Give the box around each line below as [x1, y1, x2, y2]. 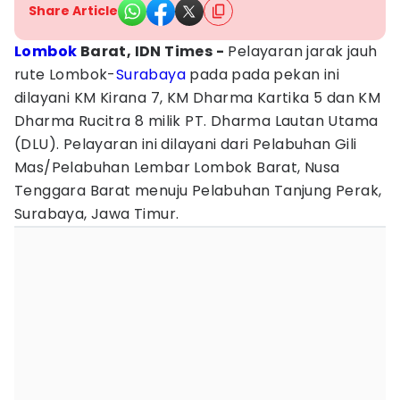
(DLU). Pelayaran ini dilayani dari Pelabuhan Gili [14, 134, 357, 154]
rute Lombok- [14, 64, 116, 85]
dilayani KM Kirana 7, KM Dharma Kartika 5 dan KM [14, 87, 381, 108]
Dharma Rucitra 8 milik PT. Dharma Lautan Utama [14, 111, 379, 131]
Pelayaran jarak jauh [224, 41, 378, 62]
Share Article [29, 2, 118, 20]
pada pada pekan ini [186, 64, 340, 85]
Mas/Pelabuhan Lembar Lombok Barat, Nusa [14, 157, 340, 178]
